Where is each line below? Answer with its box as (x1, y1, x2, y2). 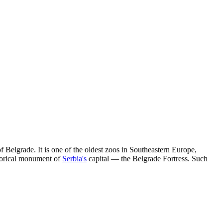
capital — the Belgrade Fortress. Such (87, 154, 208, 163)
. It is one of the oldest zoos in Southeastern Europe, (34, 145, 197, 154)
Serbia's (62, 154, 87, 163)
